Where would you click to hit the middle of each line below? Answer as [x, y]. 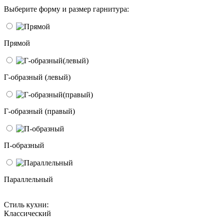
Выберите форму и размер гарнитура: [66, 9]
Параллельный [28, 179]
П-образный [24, 145]
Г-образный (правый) [39, 111]
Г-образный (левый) [37, 77]
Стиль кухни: [26, 204]
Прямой [17, 43]
